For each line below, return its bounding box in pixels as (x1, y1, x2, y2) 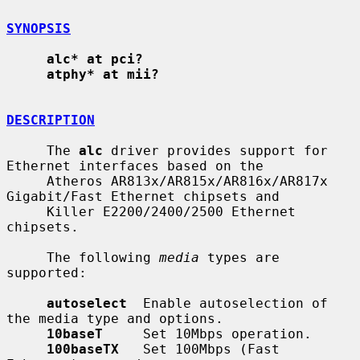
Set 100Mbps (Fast (119, 341, 280, 357)
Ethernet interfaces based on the (6, 157, 264, 174)
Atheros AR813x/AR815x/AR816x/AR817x (6, 173, 47, 189)
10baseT (47, 325, 103, 342)
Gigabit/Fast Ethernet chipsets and (6, 188, 280, 204)
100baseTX (47, 341, 119, 357)
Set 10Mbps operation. (103, 325, 312, 342)
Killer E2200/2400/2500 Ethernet (6, 203, 47, 219)
